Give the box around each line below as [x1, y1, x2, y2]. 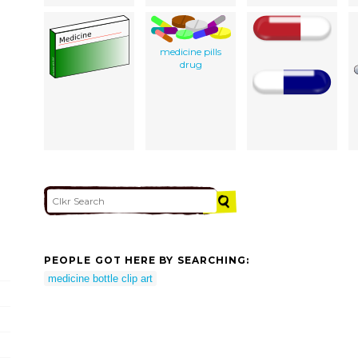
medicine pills [160, 45, 221, 58]
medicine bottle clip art [48, 272, 153, 284]
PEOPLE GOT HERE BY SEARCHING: [44, 254, 250, 267]
